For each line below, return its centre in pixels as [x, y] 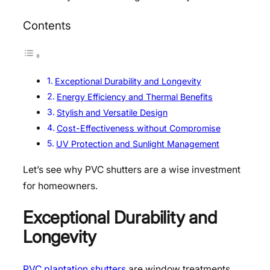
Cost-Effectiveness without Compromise [138, 128]
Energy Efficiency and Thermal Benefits [134, 96]
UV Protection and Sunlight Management [137, 143]
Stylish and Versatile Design [112, 112]
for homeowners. [60, 186]
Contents [47, 26]
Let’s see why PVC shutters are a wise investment [132, 169]
